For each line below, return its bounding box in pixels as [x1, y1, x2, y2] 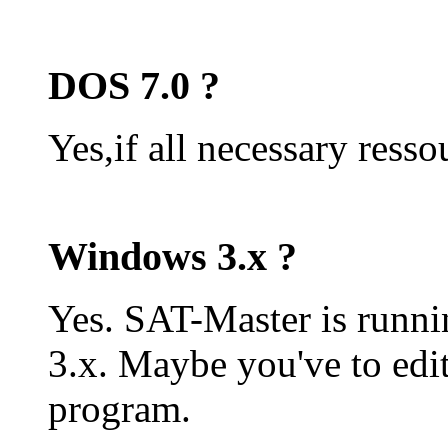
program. [48, 387, 191, 430]
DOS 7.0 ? [48, 63, 220, 108]
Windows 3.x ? [48, 234, 297, 279]
